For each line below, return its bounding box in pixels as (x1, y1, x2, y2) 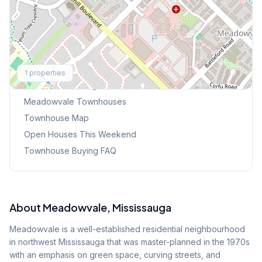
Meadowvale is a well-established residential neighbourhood (9, 224, 245, 234)
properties (27, 68, 65, 77)
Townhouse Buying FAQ (24, 146, 116, 156)
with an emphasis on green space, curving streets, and (9, 250, 220, 260)
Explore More (24, 59, 85, 71)
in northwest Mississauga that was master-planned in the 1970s (9, 237, 250, 247)
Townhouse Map (24, 113, 89, 123)
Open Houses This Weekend (24, 129, 136, 139)
